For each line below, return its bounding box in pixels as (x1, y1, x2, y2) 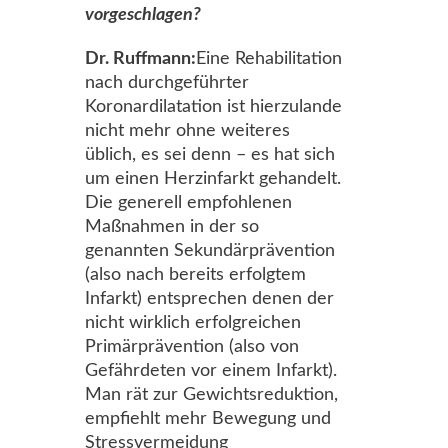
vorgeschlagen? (85, 6, 201, 24)
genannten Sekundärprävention (85, 242, 335, 260)
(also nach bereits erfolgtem (85, 266, 306, 284)
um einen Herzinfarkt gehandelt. (85, 170, 341, 188)
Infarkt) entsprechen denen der (85, 290, 334, 308)
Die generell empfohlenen (85, 194, 292, 212)
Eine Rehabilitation (196, 50, 342, 68)
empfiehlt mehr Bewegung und (85, 410, 331, 428)
